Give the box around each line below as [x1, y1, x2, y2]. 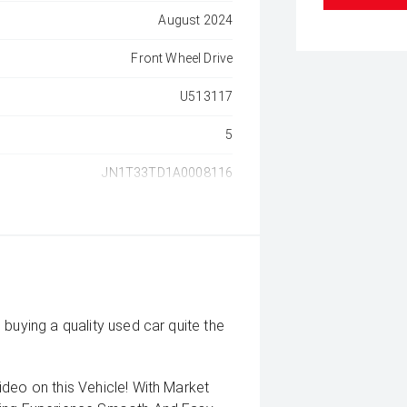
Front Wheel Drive [131, 51, 233, 65]
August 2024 [158, 13, 233, 27]
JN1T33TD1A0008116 [102, 165, 233, 180]
